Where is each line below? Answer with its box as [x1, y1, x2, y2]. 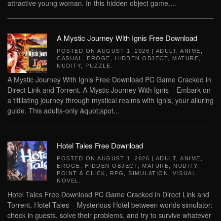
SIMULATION [128, 170, 168, 176]
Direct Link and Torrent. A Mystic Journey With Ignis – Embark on [7, 85, 211, 95]
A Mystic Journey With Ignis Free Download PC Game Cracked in [7, 74, 211, 84]
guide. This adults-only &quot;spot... [7, 106, 119, 115]
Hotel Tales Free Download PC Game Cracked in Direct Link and [7, 189, 209, 199]
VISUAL [173, 170, 196, 176]
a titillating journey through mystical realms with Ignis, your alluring [7, 95, 214, 105]
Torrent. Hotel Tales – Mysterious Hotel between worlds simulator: [7, 200, 213, 210]
